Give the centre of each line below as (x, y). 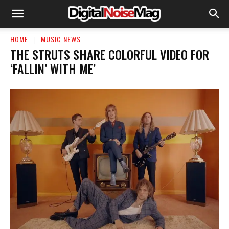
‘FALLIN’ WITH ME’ (53, 68)
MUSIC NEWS (61, 39)
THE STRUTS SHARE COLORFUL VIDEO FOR (110, 54)
